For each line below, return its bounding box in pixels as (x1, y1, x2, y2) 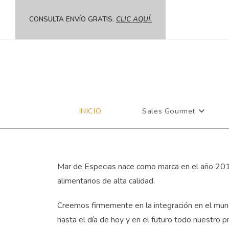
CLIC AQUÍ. (116, 15, 152, 24)
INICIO (79, 106, 102, 116)
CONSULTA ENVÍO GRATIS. (29, 15, 116, 24)
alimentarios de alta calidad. (57, 175, 155, 187)
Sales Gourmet (142, 106, 195, 116)
